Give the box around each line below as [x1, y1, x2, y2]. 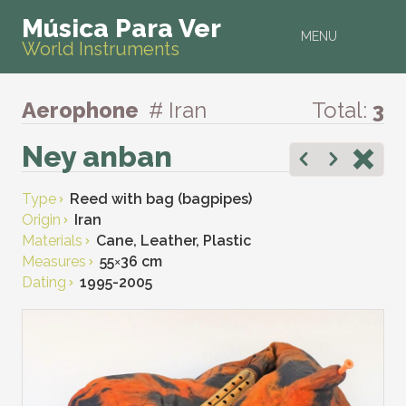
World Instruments [22, 38, 179, 60]
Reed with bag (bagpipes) [70, 190, 252, 208]
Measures [22, 253, 86, 270]
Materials [22, 232, 82, 249]
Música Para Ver [22, 14, 221, 43]
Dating [22, 274, 66, 291]
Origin [22, 211, 61, 228]
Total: [312, 97, 372, 123]
